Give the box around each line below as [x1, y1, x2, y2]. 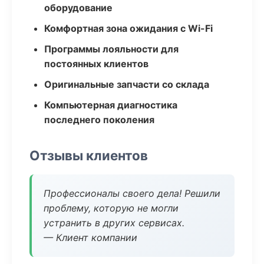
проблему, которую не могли [44, 202, 179, 214]
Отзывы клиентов [29, 147, 148, 163]
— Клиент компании [44, 232, 137, 243]
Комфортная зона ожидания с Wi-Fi [44, 22, 213, 34]
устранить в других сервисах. [44, 217, 184, 229]
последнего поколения [44, 114, 154, 126]
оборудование [44, 2, 113, 14]
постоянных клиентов [44, 58, 148, 70]
